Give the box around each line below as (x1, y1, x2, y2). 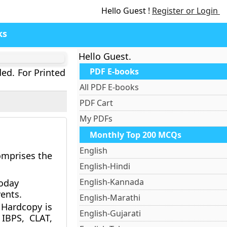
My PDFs (80, 113, 113, 124)
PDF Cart (80, 97, 113, 108)
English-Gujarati (80, 208, 141, 219)
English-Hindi (80, 161, 131, 172)
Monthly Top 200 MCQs (90, 129, 182, 140)
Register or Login (152, 5, 220, 16)
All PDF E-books (80, 82, 139, 93)
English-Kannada (80, 176, 144, 187)
